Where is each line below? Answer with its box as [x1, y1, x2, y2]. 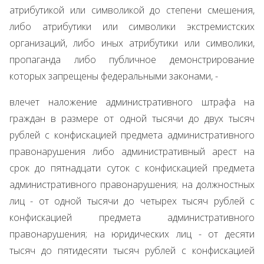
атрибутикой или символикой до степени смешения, [9, 4, 255, 16]
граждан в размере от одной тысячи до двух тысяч [9, 112, 255, 125]
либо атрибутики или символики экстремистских [9, 20, 255, 33]
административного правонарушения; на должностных [9, 178, 255, 191]
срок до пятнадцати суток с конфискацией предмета [9, 161, 255, 174]
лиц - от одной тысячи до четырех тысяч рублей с [9, 194, 255, 207]
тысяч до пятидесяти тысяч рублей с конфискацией [9, 244, 255, 257]
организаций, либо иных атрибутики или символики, [9, 37, 255, 49]
